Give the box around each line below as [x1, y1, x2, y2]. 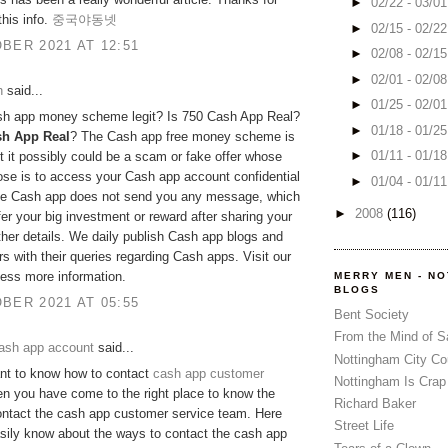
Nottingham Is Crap [334, 373, 446, 389]
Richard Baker [334, 396, 416, 412]
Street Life [334, 418, 394, 434]
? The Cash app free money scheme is [70, 129, 295, 145]
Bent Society [334, 307, 409, 323]
